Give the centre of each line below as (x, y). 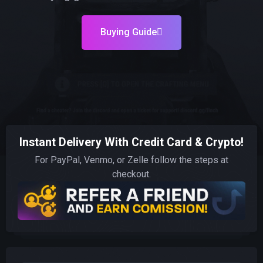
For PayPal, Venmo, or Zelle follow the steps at (131, 160)
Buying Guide (129, 32)
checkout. (131, 174)
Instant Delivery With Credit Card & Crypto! (131, 142)
